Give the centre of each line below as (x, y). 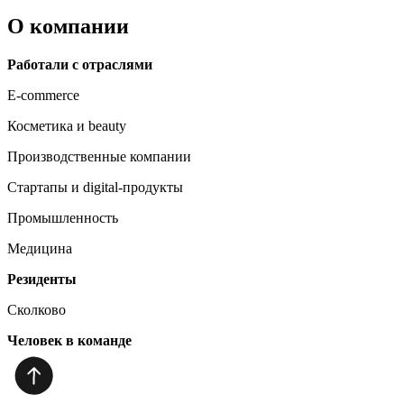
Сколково (37, 309)
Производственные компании (99, 156)
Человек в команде (69, 340)
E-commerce (43, 95)
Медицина (40, 248)
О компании (68, 26)
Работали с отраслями (80, 64)
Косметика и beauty (67, 125)
